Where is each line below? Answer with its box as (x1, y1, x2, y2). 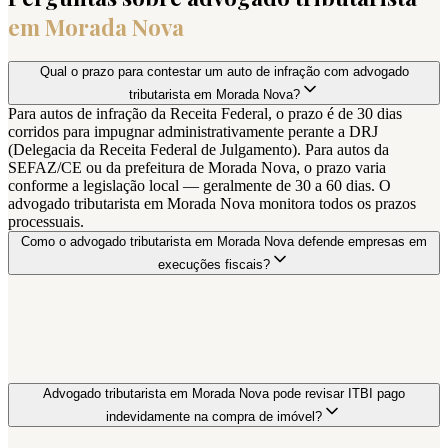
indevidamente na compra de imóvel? (106, 408, 322, 424)
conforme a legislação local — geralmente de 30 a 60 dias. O (8, 176, 391, 194)
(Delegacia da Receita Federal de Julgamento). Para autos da (8, 140, 389, 158)
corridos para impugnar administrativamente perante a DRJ (8, 122, 378, 140)
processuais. (8, 212, 84, 230)
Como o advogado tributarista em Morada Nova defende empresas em (21, 233, 427, 249)
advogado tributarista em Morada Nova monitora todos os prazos (8, 194, 416, 212)
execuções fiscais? (158, 256, 270, 272)
